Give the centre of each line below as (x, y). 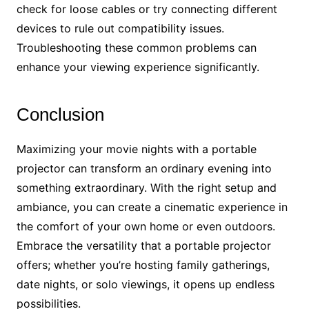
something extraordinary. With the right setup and (146, 187)
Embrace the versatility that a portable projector (143, 245)
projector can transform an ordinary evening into (144, 168)
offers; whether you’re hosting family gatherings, (143, 265)
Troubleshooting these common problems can (136, 47)
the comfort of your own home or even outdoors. (146, 226)
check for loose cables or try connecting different (147, 9)
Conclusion (60, 114)
